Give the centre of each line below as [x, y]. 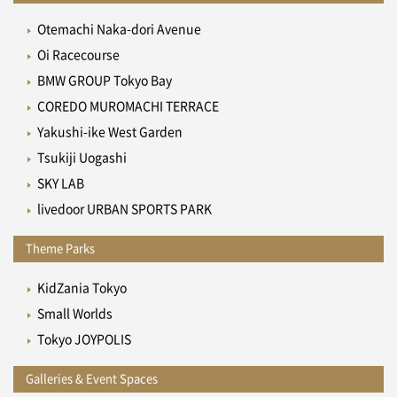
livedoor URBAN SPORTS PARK [124, 210]
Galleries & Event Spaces [92, 379]
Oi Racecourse [78, 55]
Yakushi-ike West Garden [109, 132]
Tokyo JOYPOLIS [84, 340]
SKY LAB [60, 184]
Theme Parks [60, 249]
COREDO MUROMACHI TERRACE [128, 107]
